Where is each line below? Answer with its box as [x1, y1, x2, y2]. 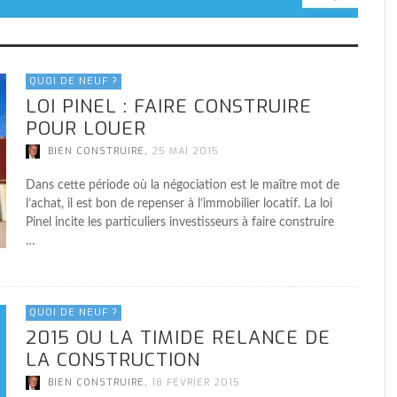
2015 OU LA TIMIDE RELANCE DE [26, 325, 331, 351]
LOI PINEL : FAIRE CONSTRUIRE [26, 94, 312, 119]
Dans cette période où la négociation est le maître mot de [26, 179, 339, 192]
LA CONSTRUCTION [26, 347, 200, 373]
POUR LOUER [26, 116, 146, 141]
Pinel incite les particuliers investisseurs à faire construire [26, 216, 334, 230]
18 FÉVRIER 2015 [152, 376, 240, 390]
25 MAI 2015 [152, 144, 219, 159]
